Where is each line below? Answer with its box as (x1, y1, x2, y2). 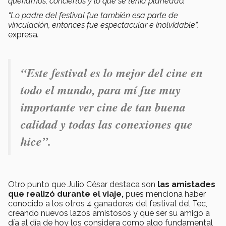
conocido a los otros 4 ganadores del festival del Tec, (8, 199, 207, 209)
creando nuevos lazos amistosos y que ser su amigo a (8, 208, 210, 218)
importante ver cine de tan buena (21, 98, 186, 116)
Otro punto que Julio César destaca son (8, 180, 157, 190)
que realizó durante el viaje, (8, 189, 124, 199)
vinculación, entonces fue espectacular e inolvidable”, (8, 20, 198, 30)
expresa (8, 30, 37, 40)
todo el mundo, (21, 81, 98, 99)
